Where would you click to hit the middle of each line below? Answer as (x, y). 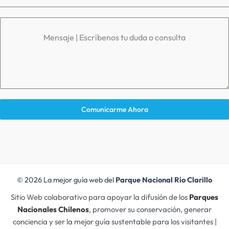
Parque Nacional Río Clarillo (164, 180)
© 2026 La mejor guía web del (66, 180)
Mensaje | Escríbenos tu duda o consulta (114, 38)
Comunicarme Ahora (114, 110)
